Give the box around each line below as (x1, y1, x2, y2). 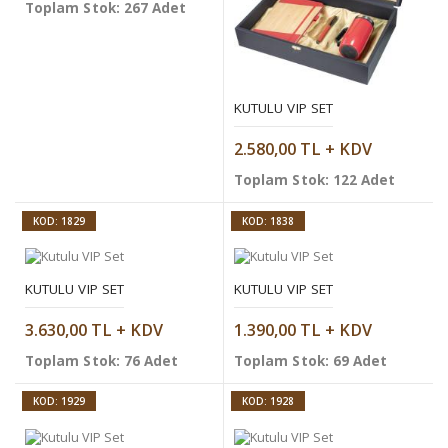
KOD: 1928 (242, 394, 295, 409)
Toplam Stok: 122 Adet (234, 170, 396, 189)
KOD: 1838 (242, 213, 295, 228)
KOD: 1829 (33, 213, 86, 228)
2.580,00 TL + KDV (234, 138, 372, 161)
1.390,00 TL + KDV (234, 319, 372, 342)
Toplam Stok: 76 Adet (25, 351, 179, 370)
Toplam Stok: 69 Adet (234, 351, 388, 370)
